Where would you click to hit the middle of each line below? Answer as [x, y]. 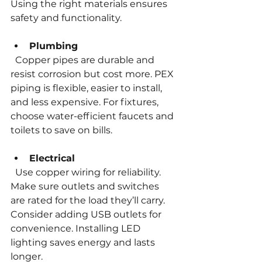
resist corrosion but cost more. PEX [93, 74]
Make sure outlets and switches [86, 187]
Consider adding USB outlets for [87, 215]
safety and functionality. [66, 18]
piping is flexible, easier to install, [87, 88]
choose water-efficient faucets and [93, 116]
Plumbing [54, 46]
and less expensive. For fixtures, [86, 102]
